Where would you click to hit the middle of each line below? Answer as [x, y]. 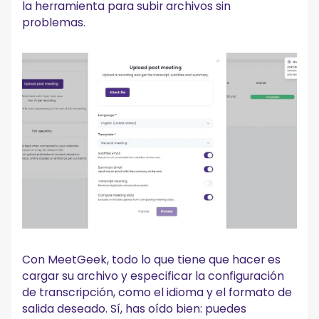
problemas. [54, 22]
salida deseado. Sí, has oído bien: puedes [135, 308]
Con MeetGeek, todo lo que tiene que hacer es [152, 259]
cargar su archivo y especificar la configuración [153, 276]
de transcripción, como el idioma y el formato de [157, 292]
